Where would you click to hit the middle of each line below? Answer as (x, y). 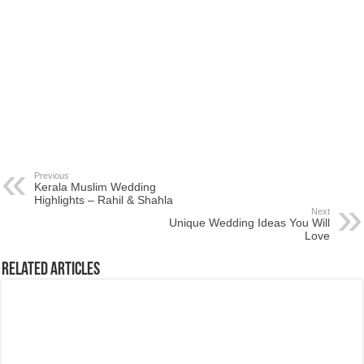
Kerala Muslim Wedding (95, 187)
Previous (52, 176)
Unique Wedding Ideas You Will (249, 223)
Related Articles (51, 271)
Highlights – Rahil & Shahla (104, 200)
